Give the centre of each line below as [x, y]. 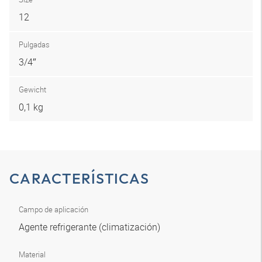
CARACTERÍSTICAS [79, 178]
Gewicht [32, 89]
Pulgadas [34, 44]
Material [32, 254]
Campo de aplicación [54, 209]
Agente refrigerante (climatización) [91, 227]
